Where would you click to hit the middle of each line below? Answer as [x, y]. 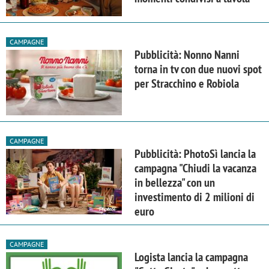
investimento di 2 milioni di [195, 197]
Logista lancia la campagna [191, 257]
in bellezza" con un [175, 182]
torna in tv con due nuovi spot [198, 69]
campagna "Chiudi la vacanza [195, 168]
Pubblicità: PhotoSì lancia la [195, 153]
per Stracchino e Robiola [187, 83]
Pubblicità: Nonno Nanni [187, 54]
